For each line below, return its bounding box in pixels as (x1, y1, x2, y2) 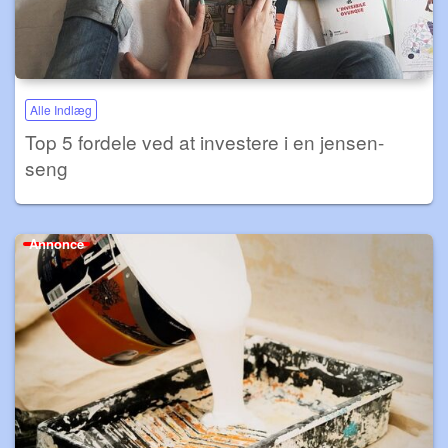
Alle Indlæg (30, 100, 92, 118)
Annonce (29, 233, 84, 253)
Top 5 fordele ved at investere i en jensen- (25, 127, 384, 155)
